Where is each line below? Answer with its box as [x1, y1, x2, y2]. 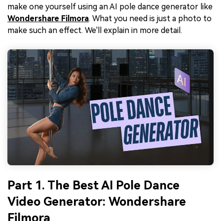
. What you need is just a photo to [89, 14, 212, 24]
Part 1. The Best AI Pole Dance [7, 179, 180, 193]
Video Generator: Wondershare [7, 195, 186, 209]
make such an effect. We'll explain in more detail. [7, 26, 182, 36]
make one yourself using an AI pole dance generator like [7, 2, 213, 12]
